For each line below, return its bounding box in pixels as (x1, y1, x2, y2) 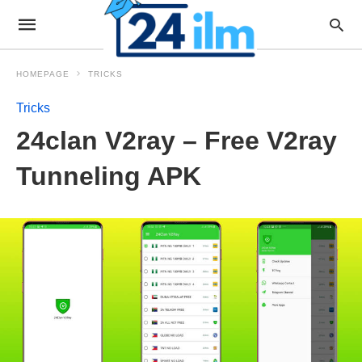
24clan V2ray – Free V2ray (16, 126, 337, 155)
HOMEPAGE (16, 69, 69, 78)
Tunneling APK (16, 162, 201, 191)
